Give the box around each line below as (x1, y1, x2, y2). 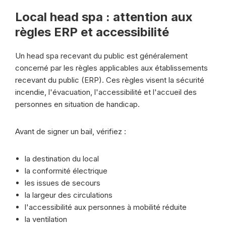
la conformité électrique (25, 166, 107, 176)
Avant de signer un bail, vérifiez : (15, 127, 126, 136)
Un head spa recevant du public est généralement (15, 51, 188, 61)
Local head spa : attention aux (15, 10, 193, 24)
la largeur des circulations (25, 190, 112, 200)
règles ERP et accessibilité (15, 25, 169, 39)
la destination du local (25, 154, 99, 163)
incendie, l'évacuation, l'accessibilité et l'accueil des (15, 87, 197, 97)
